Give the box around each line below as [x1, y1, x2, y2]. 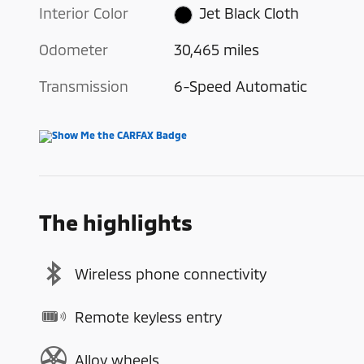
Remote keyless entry [75, 307, 222, 326]
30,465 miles [174, 41, 260, 59]
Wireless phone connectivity [75, 264, 266, 283]
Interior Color [39, 4, 128, 23]
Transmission [39, 77, 128, 96]
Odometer [39, 41, 108, 59]
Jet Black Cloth [198, 4, 299, 23]
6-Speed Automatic [174, 77, 309, 96]
